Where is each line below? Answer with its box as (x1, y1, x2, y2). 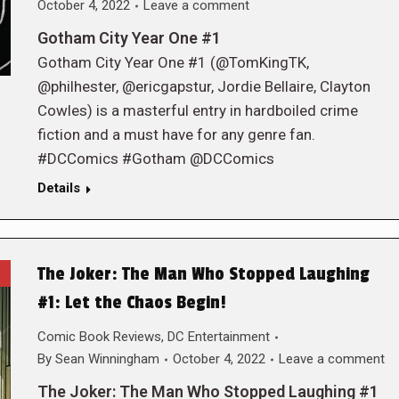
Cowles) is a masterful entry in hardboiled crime (37, 102, 358, 119)
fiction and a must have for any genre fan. (37, 126, 315, 143)
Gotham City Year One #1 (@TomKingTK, (37, 53, 309, 71)
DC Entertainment (167, 329, 270, 345)
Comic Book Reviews (37, 329, 161, 345)
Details (37, 180, 80, 196)
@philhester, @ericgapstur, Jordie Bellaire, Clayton (37, 77, 370, 95)
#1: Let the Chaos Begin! (37, 292, 226, 313)
